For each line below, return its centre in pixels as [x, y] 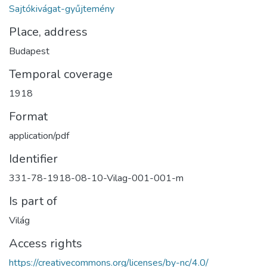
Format [28, 117]
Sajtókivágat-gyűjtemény [62, 9]
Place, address [48, 32]
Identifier [33, 159]
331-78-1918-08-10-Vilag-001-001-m [96, 178]
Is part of [33, 201]
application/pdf [39, 136]
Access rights [46, 244]
